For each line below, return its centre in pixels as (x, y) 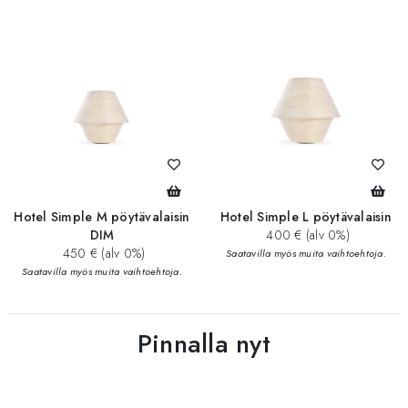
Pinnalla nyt (204, 344)
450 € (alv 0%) (102, 254)
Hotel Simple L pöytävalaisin (306, 217)
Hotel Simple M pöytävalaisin (102, 217)
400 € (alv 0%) (306, 235)
